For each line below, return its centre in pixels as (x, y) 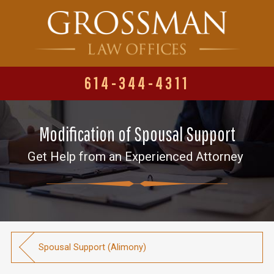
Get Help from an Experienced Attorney (137, 157)
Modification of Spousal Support (137, 134)
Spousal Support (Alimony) (93, 247)
